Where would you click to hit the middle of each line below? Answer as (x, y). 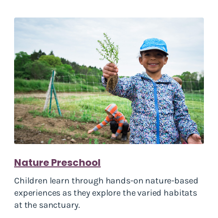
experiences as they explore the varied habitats (106, 193)
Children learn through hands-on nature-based (106, 181)
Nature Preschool (57, 163)
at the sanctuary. (47, 205)
